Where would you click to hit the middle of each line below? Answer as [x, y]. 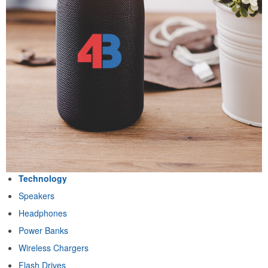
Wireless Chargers [54, 248]
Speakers [36, 196]
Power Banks [43, 231]
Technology [43, 179]
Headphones [43, 213]
